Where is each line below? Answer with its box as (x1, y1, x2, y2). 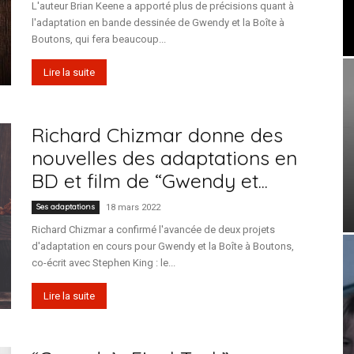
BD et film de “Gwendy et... (32, 168, 268, 193)
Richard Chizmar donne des (32, 122, 283, 147)
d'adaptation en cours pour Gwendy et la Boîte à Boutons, (32, 240, 294, 252)
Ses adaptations (36, 201, 95, 212)
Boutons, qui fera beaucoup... (32, 33, 166, 45)
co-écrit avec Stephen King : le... (32, 257, 175, 269)
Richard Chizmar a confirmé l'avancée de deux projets (32, 224, 275, 235)
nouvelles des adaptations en (32, 145, 297, 170)
